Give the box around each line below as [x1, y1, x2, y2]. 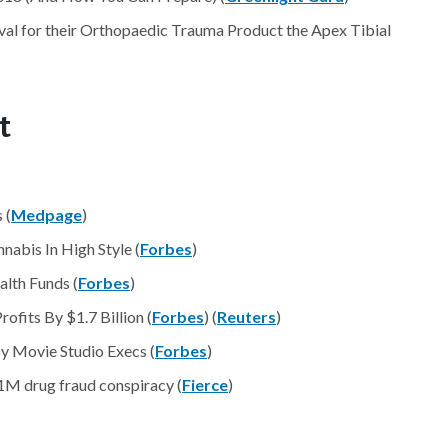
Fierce [182, 375, 228, 394]
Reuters [217, 307, 276, 326]
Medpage [11, 205, 82, 224]
